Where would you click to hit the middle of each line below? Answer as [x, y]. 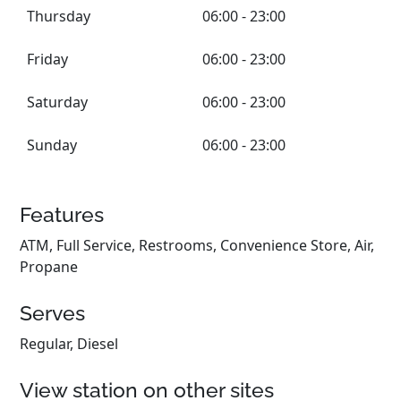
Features [62, 214]
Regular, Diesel [69, 344]
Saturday [58, 102]
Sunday [52, 145]
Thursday [59, 16]
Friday [48, 59]
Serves [53, 313]
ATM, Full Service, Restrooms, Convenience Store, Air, [197, 245]
